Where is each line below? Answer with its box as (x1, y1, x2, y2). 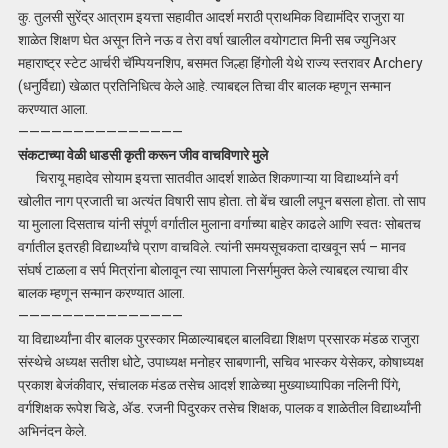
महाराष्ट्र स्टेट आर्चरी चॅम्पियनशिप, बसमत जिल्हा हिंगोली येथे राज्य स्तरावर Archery (17, 55, 423, 72)
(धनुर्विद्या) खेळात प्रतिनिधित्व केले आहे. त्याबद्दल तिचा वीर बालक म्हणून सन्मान (17, 78, 391, 95)
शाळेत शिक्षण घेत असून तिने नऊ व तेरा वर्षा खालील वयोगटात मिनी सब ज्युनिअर (17, 32, 396, 49)
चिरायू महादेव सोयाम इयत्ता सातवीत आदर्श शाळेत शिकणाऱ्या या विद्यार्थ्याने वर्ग (17, 170, 398, 187)
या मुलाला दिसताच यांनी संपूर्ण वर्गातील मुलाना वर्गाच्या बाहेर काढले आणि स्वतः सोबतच (17, 216, 421, 233)
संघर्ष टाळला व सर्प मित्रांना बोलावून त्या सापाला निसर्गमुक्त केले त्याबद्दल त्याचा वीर (17, 262, 408, 279)
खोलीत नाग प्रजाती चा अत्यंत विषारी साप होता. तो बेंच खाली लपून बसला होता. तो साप (17, 193, 426, 210)
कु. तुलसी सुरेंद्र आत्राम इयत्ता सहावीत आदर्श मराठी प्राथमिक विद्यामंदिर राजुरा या (17, 9, 404, 26)
